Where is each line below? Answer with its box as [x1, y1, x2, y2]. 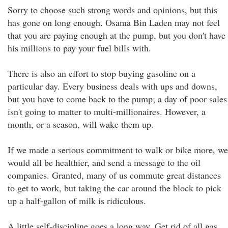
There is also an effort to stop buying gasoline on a [8, 67, 195, 79]
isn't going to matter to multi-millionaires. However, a [8, 105, 206, 118]
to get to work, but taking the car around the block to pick [8, 182, 221, 194]
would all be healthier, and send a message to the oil [8, 156, 201, 168]
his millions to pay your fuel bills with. [8, 42, 151, 54]
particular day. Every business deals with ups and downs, [8, 80, 217, 92]
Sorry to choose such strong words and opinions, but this [8, 4, 217, 16]
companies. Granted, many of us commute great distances [8, 169, 221, 181]
